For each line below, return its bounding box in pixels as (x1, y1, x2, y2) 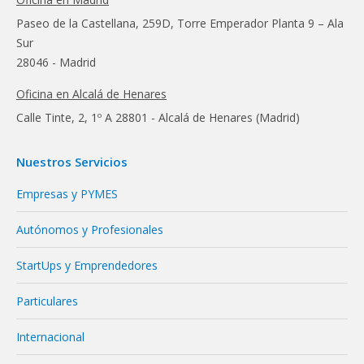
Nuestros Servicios (16, 153, 128, 170)
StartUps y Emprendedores (16, 257, 158, 273)
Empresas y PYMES (16, 185, 118, 201)
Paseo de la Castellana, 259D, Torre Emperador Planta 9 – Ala (16, 15, 344, 31)
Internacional (16, 328, 84, 344)
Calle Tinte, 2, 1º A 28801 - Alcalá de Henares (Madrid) (16, 109, 300, 125)
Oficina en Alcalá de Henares (16, 85, 167, 102)
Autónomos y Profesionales (16, 221, 163, 237)
